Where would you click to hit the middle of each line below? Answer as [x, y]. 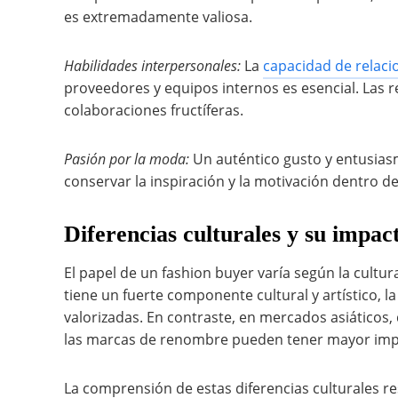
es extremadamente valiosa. [158, 17]
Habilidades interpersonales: [152, 66]
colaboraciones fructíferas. [154, 110]
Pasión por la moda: [127, 159]
